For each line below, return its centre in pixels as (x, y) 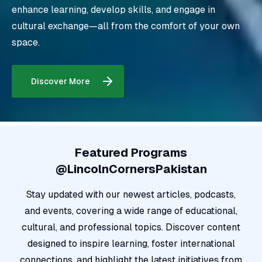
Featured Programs (131, 153)
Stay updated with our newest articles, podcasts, (131, 195)
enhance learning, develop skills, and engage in (113, 10)
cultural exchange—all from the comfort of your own (126, 26)
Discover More (60, 82)
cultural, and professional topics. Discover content (131, 227)
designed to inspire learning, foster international (131, 244)
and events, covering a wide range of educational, (131, 211)
